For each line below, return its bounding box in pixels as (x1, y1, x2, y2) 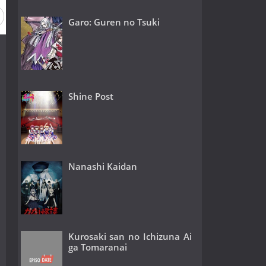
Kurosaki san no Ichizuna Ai (68, 230, 192, 243)
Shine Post (68, 90, 113, 103)
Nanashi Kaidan (68, 160, 137, 173)
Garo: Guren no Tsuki (68, 15, 160, 28)
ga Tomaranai (68, 241, 127, 254)
